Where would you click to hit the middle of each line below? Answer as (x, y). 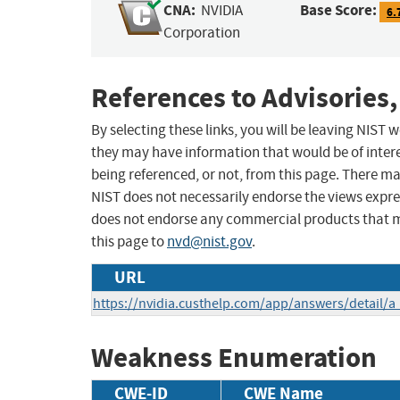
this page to (129, 242)
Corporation (202, 33)
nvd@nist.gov (209, 242)
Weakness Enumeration (234, 358)
